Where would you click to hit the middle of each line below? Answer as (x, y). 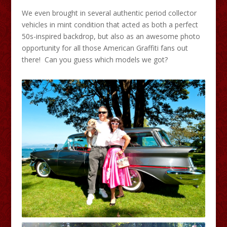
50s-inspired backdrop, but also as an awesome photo (111, 36)
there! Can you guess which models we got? (94, 60)
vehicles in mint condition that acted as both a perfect (110, 25)
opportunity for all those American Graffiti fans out (105, 48)
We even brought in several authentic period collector (109, 13)
